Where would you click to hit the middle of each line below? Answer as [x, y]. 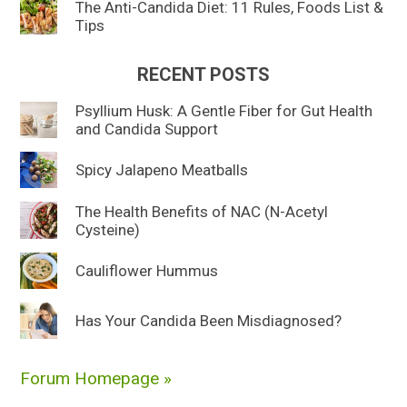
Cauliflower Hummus [146, 270]
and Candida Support [146, 129]
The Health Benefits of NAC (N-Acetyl [201, 211]
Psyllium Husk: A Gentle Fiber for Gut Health [223, 111]
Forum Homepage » [96, 379]
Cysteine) [107, 229]
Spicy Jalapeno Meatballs [161, 170]
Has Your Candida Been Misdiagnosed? [208, 321]
